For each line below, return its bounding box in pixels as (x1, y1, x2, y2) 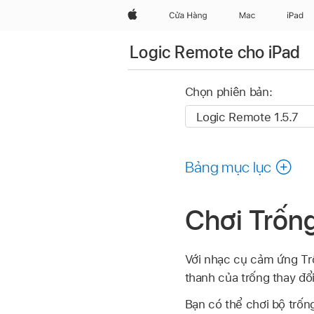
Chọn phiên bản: (184, 85, 273, 100)
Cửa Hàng (169, 11, 209, 20)
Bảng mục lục (184, 157, 272, 176)
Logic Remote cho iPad (130, 41, 301, 62)
